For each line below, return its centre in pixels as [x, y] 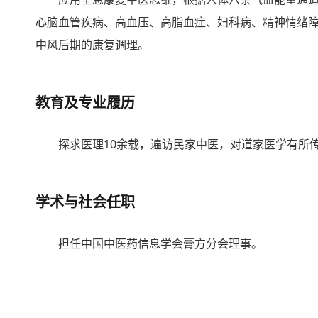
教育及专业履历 [85, 103]
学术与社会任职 [85, 202]
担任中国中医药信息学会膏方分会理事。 [160, 243]
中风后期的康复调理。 [92, 45]
